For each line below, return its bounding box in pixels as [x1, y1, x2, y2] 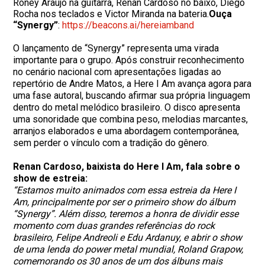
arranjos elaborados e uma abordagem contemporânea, [13, 125, 240, 137]
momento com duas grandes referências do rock [13, 220, 215, 231]
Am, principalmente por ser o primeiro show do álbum [13, 196, 236, 208]
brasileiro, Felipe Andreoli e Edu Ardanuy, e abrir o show [13, 232, 243, 243]
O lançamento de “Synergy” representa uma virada [13, 43, 219, 54]
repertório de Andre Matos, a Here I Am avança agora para [13, 78, 252, 89]
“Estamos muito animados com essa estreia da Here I [13, 185, 237, 196]
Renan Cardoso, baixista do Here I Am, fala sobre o [13, 161, 241, 172]
